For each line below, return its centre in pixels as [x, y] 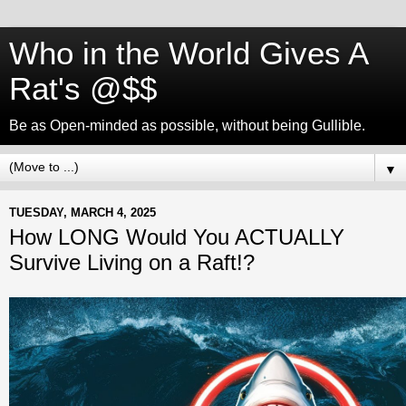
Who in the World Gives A [188, 53]
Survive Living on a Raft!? [132, 262]
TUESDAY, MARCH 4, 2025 [82, 212]
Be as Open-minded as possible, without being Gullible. [187, 126]
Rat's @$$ [83, 89]
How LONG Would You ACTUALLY [177, 237]
